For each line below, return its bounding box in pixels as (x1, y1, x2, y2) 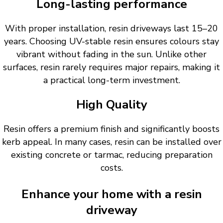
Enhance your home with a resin (21, 186, 202, 203)
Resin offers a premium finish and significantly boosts (3, 123, 220, 135)
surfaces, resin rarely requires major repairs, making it (3, 61, 220, 74)
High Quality (76, 97, 147, 113)
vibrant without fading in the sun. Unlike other (16, 48, 207, 61)
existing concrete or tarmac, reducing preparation (10, 149, 213, 161)
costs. (100, 162, 123, 174)
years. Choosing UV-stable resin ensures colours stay (4, 35, 219, 48)
